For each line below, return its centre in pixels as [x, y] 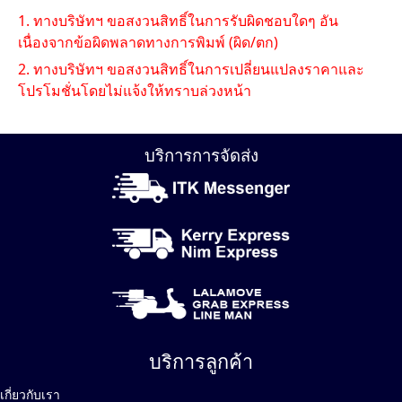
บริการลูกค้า [201, 362]
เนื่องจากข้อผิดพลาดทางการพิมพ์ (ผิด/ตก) [148, 42]
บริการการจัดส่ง [201, 155]
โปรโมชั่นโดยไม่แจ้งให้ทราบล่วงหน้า [135, 91]
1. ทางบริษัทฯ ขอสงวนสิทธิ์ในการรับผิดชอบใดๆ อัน [178, 21]
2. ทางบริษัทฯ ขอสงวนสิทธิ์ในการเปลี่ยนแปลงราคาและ [191, 69]
